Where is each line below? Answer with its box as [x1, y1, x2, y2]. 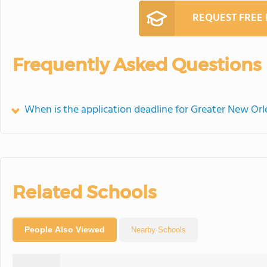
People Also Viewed [24, 225, 105, 234]
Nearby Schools [131, 225, 186, 234]
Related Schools [13, 181, 156, 203]
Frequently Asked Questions [13, 54, 261, 76]
